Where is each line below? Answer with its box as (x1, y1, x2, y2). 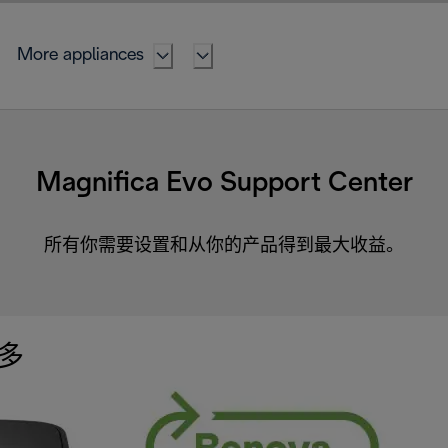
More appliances (17, 47, 144, 64)
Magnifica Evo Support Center (35, 170, 413, 197)
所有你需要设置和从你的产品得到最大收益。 (44, 237, 404, 255)
